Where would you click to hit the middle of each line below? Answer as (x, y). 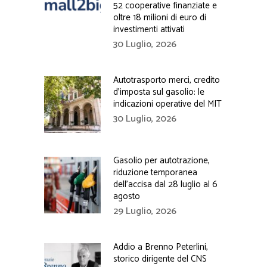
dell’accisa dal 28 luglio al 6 (165, 184)
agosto (127, 196)
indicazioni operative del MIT (167, 104)
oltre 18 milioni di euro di (160, 18)
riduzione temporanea (155, 173)
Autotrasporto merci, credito (167, 80)
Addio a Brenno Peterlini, (161, 247)
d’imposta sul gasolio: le (159, 92)
